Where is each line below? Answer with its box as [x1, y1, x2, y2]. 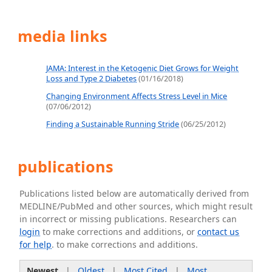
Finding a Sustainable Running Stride [46, 119, 180, 129]
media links [13, 25, 108, 46]
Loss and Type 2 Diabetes [46, 73, 137, 84]
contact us [197, 226, 240, 237]
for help [19, 239, 52, 250]
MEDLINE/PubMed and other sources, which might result [19, 200, 253, 212]
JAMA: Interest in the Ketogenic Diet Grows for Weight [46, 63, 239, 73]
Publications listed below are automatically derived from [19, 188, 250, 199]
